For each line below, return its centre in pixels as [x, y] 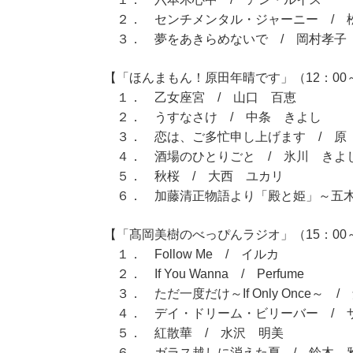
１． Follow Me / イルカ [191, 255]
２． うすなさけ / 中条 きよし [213, 117]
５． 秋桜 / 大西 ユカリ [194, 176]
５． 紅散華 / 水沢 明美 [194, 333]
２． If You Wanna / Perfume [204, 274]
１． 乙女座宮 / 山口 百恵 [200, 98]
